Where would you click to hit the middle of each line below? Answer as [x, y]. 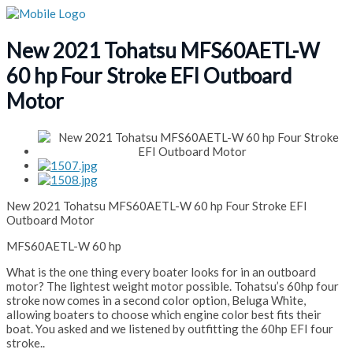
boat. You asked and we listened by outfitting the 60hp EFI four [170, 329]
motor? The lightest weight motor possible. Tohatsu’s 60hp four [173, 286]
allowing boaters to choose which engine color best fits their [164, 315]
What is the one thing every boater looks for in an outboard [161, 272]
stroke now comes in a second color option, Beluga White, [156, 301]
